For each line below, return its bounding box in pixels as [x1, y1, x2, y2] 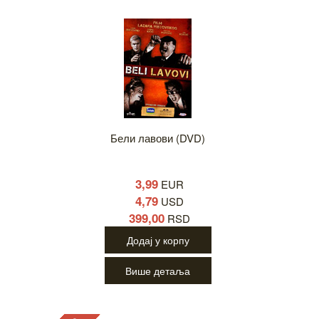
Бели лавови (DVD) [110, 130, 205, 146]
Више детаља [125, 263, 190, 278]
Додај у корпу [127, 233, 189, 248]
